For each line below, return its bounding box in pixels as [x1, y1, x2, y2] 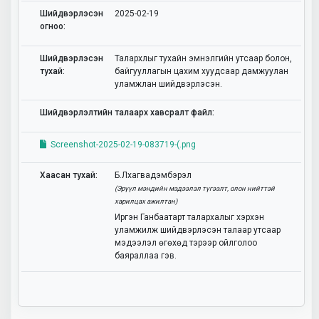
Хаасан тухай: [40, 170, 98, 180]
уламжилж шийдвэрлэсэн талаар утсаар [115, 224, 281, 235]
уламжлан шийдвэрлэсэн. [115, 79, 222, 89]
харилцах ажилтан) [115, 197, 177, 205]
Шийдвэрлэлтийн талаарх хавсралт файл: [40, 108, 214, 117]
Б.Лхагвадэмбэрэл [115, 170, 192, 180]
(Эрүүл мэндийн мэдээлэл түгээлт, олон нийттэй [115, 184, 275, 192]
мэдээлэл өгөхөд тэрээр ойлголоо [115, 237, 257, 248]
